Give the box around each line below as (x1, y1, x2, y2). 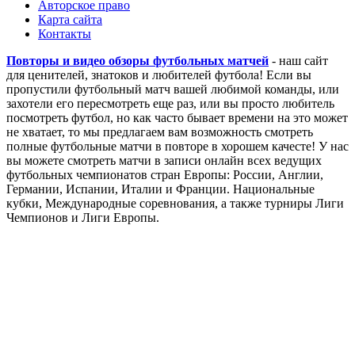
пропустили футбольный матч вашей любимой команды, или (6, 82, 339, 97)
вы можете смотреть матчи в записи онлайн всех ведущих (6, 154, 322, 168)
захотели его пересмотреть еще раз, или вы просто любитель (6, 97, 334, 111)
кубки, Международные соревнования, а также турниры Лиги (6, 197, 344, 211)
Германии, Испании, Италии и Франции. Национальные (6, 182, 315, 197)
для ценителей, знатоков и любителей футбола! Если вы (6, 68, 311, 82)
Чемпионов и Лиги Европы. (6, 211, 159, 225)
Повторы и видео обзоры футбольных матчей (6, 54, 269, 68)
